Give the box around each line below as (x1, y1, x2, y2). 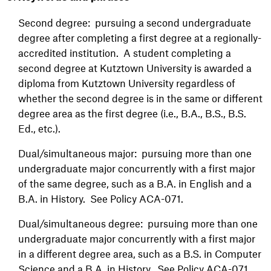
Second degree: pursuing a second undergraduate (18, 16, 251, 28)
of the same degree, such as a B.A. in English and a (18, 177, 252, 189)
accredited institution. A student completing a (18, 47, 231, 59)
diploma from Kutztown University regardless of (18, 77, 235, 89)
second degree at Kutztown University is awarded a (18, 62, 252, 74)
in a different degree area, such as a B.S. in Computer (18, 247, 261, 260)
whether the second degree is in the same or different (18, 92, 263, 104)
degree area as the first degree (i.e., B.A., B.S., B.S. (18, 107, 246, 119)
